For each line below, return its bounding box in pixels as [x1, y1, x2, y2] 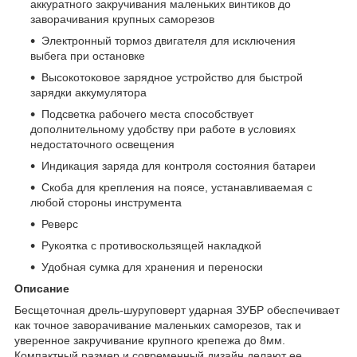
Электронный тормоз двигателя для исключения [41, 33, 296, 47]
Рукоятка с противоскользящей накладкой [41, 238, 261, 252]
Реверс [41, 217, 78, 230]
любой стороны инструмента [30, 195, 182, 209]
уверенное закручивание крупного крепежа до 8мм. [14, 333, 285, 347]
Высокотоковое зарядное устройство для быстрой [41, 70, 303, 84]
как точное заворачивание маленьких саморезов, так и [14, 318, 301, 331]
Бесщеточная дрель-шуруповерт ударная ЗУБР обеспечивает [14, 303, 339, 316]
